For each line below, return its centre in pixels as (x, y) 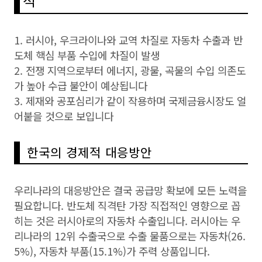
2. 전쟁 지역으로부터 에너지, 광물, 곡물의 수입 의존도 (130, 70)
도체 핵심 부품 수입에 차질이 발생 (87, 55)
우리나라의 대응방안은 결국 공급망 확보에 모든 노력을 (130, 190)
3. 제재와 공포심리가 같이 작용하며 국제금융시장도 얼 (130, 101)
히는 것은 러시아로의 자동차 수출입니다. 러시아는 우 (127, 220)
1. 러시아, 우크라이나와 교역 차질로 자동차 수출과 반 (128, 40)
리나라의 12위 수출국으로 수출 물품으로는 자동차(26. (130, 236)
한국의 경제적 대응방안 (87, 152)
